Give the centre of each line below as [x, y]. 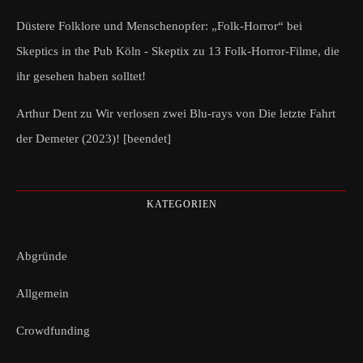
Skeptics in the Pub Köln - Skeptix [103, 51]
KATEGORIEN [181, 204]
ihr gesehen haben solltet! [81, 76]
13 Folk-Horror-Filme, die [274, 51]
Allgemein [43, 293]
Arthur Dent [47, 113]
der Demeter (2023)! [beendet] [94, 138]
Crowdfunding [53, 330]
